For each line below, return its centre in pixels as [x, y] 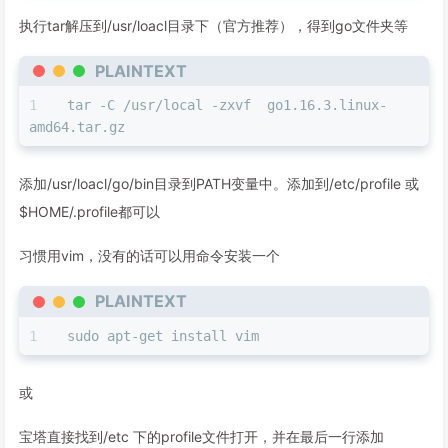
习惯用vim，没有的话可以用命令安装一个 [149, 256]
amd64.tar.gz [77, 127]
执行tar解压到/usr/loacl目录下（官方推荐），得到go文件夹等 [213, 26]
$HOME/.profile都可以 [89, 212]
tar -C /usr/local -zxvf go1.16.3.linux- [227, 105]
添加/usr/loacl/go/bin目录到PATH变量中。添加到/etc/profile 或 [219, 184]
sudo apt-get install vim [163, 335]
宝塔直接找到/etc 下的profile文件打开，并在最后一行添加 [201, 436]
